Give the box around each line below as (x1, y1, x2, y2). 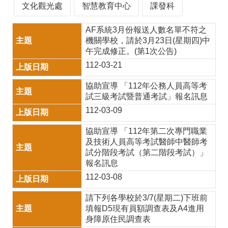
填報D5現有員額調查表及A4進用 (85, 204, 205, 213)
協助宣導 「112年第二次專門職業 (85, 127, 208, 135)
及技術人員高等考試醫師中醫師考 (85, 137, 208, 146)
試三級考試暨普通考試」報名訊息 (85, 92, 208, 101)
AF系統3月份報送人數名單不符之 (85, 25, 207, 34)
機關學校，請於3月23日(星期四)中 (85, 36, 211, 45)
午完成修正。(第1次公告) (85, 47, 177, 55)
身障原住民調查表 (85, 215, 151, 223)
